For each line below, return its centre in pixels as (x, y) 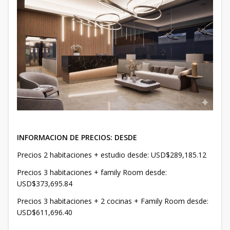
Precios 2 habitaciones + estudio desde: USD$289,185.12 (112, 155)
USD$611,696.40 (45, 213)
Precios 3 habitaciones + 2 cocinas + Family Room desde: (113, 201)
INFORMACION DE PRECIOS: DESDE (77, 138)
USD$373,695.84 (45, 184)
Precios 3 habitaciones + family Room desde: (92, 172)
